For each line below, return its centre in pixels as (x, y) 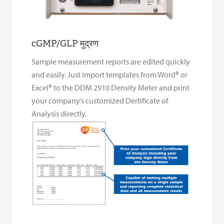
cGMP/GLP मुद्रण (65, 43)
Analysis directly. (59, 113)
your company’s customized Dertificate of (100, 100)
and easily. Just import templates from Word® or (110, 74)
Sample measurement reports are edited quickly (111, 61)
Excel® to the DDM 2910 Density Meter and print (111, 87)
